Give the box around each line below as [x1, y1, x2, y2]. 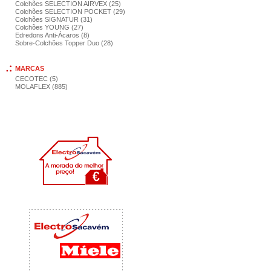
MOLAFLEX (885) [15, 83, 68, 90]
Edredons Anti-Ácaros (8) [15, 31, 90, 39]
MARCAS [15, 65, 44, 72]
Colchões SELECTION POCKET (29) [15, 8, 125, 15]
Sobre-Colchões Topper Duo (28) [15, 39, 113, 47]
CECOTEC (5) [15, 75, 58, 82]
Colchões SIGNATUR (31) [15, 16, 93, 23]
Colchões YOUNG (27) [15, 24, 83, 31]
